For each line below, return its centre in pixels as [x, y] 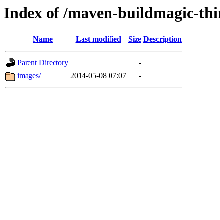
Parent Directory [43, 63]
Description [163, 39]
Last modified [98, 39]
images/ [29, 76]
